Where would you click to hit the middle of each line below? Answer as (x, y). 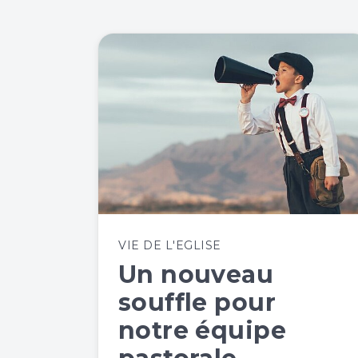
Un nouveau (196, 274)
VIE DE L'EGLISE (170, 245)
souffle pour (197, 302)
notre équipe (202, 330)
